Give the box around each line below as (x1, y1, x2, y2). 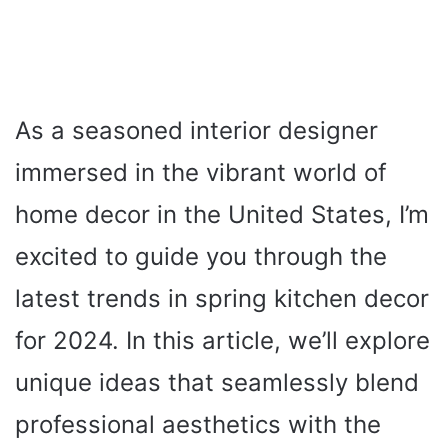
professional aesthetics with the (15, 410, 381, 439)
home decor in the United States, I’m (15, 200, 429, 229)
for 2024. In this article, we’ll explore (15, 326, 430, 355)
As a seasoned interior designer (15, 116, 378, 145)
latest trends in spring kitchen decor (15, 284, 429, 313)
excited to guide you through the (15, 242, 387, 271)
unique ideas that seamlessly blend (15, 368, 419, 397)
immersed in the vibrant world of (15, 158, 387, 187)
